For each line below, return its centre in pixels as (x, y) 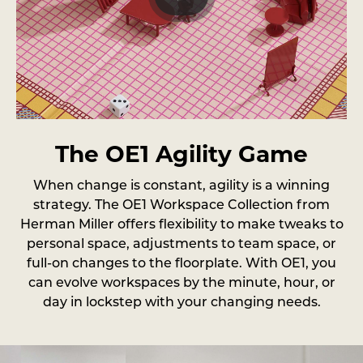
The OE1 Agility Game (181, 154)
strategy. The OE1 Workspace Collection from (181, 206)
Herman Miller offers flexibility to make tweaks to (181, 225)
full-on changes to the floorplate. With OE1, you (181, 264)
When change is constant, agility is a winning (181, 186)
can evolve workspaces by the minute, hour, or (181, 284)
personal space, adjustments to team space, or (181, 245)
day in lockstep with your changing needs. (181, 303)
